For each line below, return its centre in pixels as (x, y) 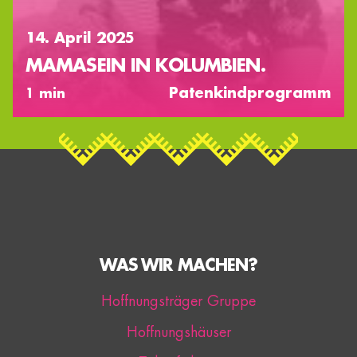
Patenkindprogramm (250, 93)
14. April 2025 (80, 38)
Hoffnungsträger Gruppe (178, 301)
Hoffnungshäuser (178, 332)
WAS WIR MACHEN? (178, 266)
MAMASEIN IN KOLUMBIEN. (145, 66)
